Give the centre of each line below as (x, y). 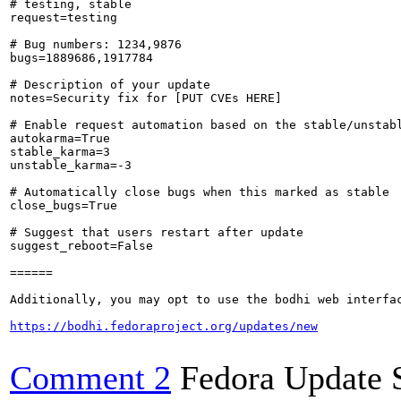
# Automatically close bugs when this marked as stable (200, 192)
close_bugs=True (64, 205)
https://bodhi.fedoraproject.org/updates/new (164, 326)
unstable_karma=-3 (71, 165)
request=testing (64, 17)
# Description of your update (110, 85)
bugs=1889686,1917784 (81, 58)
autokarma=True (60, 138)
